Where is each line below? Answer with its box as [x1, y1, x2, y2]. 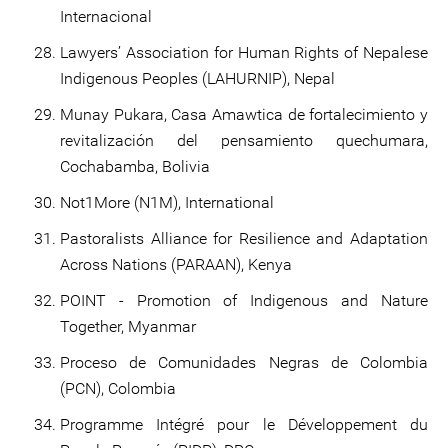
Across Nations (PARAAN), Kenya [60, 255, 296, 274]
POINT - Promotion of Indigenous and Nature [60, 291, 428, 310]
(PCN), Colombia [60, 379, 176, 398]
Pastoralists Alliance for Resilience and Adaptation [60, 229, 428, 248]
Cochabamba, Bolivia [60, 157, 210, 176]
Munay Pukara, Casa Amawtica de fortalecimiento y [60, 105, 428, 124]
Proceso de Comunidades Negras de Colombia [60, 353, 428, 372]
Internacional [60, 7, 152, 26]
